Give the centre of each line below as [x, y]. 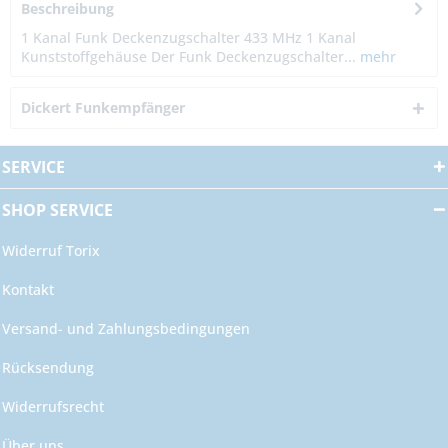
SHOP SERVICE [57, 210]
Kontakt [28, 290]
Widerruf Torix [51, 251]
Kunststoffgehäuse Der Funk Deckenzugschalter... [188, 57]
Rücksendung [48, 368]
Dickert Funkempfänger [103, 108]
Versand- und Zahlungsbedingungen [126, 329]
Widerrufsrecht [53, 407]
